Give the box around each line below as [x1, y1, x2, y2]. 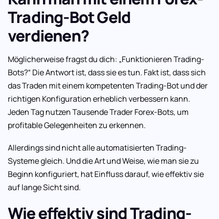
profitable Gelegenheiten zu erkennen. [8, 120, 146, 131]
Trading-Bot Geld [8, 6, 131, 28]
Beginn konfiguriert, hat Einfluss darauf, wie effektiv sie [8, 169, 204, 180]
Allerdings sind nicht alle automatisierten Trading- [8, 142, 187, 153]
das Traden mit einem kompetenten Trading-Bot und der [8, 80, 208, 91]
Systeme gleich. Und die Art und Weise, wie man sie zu [8, 155, 199, 167]
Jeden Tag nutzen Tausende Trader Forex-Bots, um [8, 107, 189, 118]
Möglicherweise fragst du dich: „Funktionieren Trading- [8, 54, 204, 65]
